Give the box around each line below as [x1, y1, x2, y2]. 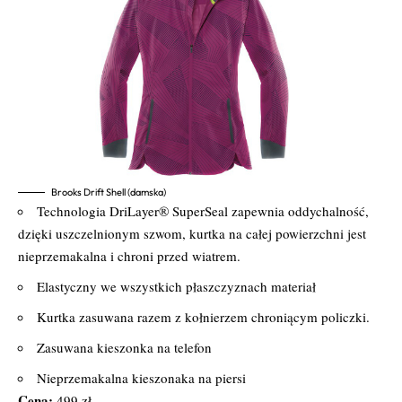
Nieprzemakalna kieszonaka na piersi [37, 368, 246, 387]
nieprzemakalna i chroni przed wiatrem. [18, 246, 240, 265]
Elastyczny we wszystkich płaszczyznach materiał [37, 276, 316, 295]
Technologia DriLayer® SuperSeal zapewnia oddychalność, [37, 201, 369, 220]
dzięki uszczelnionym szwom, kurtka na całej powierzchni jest [18, 223, 366, 242]
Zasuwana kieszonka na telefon [37, 337, 212, 356]
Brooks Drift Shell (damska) [51, 185, 166, 198]
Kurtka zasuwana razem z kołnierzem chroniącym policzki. [37, 307, 370, 326]
